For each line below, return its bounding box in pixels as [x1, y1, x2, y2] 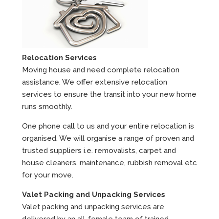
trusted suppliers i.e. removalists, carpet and [22, 146, 176, 155]
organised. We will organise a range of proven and [22, 134, 194, 143]
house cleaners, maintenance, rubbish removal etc [22, 158, 197, 168]
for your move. [22, 171, 73, 180]
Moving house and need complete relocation [22, 66, 179, 75]
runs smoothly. [22, 102, 72, 111]
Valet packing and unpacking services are [22, 202, 164, 212]
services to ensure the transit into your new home [22, 90, 197, 99]
